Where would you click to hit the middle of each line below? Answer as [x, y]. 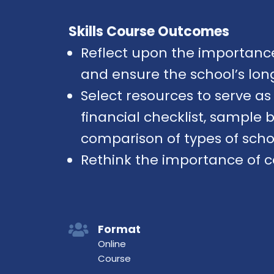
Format [119, 229]
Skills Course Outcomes [149, 31]
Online [112, 244]
